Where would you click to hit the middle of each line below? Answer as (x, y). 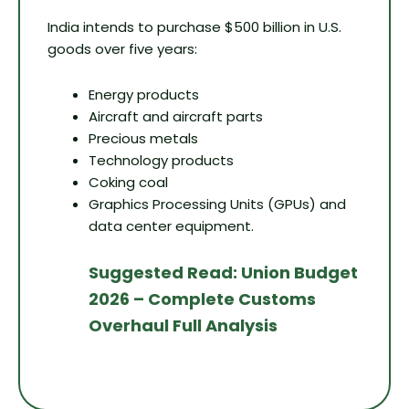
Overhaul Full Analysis (183, 326)
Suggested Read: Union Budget (223, 273)
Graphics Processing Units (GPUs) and (217, 204)
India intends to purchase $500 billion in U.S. (194, 26)
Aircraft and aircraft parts (176, 117)
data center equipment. (171, 226)
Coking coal (128, 183)
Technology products (161, 161)
